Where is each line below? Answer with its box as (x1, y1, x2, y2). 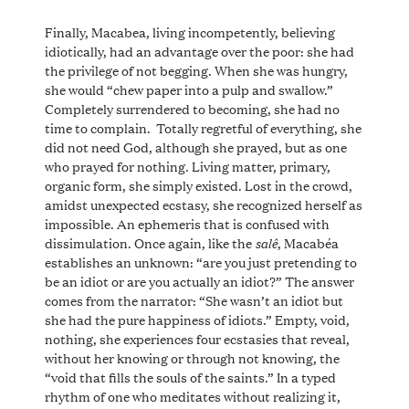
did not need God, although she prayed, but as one (44, 136, 347, 156)
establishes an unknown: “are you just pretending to (44, 251, 357, 271)
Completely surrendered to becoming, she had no (44, 98, 340, 118)
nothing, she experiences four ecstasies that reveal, (44, 328, 350, 348)
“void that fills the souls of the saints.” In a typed (44, 366, 336, 386)
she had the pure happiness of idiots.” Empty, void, (44, 309, 350, 329)
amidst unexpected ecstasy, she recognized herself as (44, 194, 362, 214)
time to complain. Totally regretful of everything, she (44, 117, 362, 137)
